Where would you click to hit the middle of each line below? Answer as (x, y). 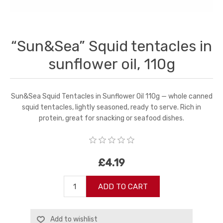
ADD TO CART (123, 186)
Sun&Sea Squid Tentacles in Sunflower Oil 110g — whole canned (111, 96)
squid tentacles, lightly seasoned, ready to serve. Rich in (111, 107)
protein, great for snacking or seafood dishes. (111, 118)
